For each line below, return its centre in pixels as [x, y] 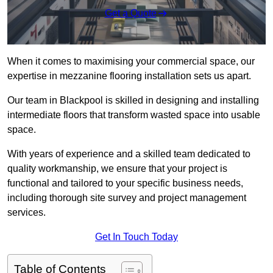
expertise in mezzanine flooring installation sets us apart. [129, 76]
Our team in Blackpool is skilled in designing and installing [133, 101]
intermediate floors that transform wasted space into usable [134, 115]
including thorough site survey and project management [127, 198]
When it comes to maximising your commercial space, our [131, 62]
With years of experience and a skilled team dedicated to [129, 154]
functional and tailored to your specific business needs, [125, 183]
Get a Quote [130, 13]
